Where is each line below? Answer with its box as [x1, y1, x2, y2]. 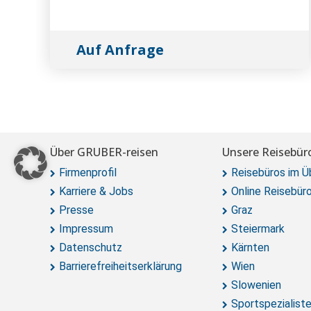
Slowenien [231, 278, 281, 292]
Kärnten [231, 241, 269, 254]
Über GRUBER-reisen [50, 144, 158, 160]
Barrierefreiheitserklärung [59, 260, 182, 273]
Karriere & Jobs [59, 185, 133, 198]
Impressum [59, 222, 113, 235]
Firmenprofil [59, 166, 117, 179]
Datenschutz [59, 241, 122, 254]
